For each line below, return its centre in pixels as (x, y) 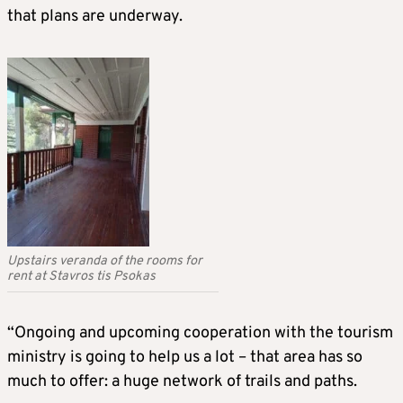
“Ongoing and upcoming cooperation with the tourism (200, 333)
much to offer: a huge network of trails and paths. (182, 381)
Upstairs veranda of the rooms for (105, 261)
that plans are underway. (95, 16)
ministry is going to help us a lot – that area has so (185, 357)
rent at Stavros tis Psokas (81, 276)
